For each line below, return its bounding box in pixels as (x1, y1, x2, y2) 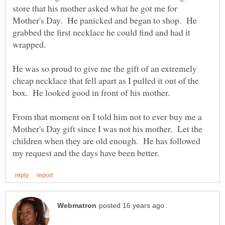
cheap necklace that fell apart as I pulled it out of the (13, 74, 199, 87)
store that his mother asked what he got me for (13, 2, 177, 15)
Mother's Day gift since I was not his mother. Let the (13, 123, 202, 135)
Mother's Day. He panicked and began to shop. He (13, 14, 197, 27)
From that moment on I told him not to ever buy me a (13, 110, 202, 123)
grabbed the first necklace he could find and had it (13, 26, 190, 39)
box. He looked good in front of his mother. (13, 86, 173, 99)
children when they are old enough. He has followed (13, 135, 200, 147)
